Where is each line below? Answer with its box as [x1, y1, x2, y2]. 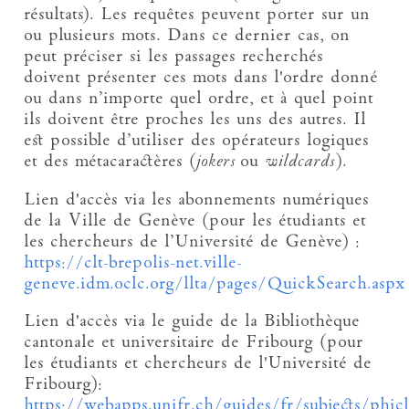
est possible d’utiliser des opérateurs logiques [24, 131, 370, 152]
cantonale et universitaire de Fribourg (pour [24, 332, 364, 352]
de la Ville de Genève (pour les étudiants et [24, 211, 367, 231]
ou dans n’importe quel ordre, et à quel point [24, 89, 374, 110]
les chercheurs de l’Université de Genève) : [24, 232, 361, 252]
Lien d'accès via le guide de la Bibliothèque [24, 311, 361, 331]
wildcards [265, 152, 336, 173]
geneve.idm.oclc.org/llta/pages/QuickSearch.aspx [24, 274, 405, 294]
